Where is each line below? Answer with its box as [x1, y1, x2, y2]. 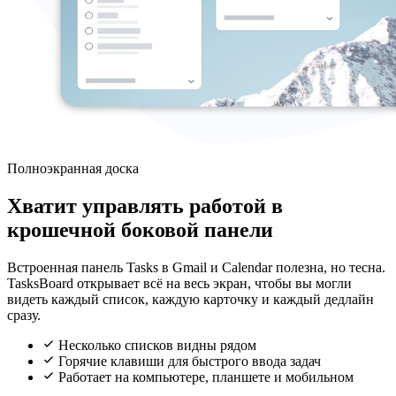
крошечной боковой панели [7, 217, 273, 241]
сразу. [7, 307, 41, 323]
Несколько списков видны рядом [55, 337, 256, 353]
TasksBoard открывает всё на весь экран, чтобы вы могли [7, 275, 352, 291]
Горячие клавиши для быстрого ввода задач [55, 353, 321, 369]
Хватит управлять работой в [7, 194, 283, 217]
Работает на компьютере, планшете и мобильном [55, 369, 354, 385]
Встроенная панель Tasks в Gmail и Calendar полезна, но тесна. [7, 259, 385, 275]
